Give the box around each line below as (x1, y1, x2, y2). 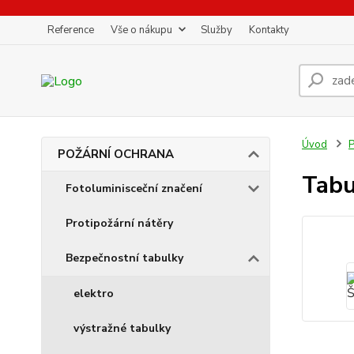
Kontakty (249, 23, 289, 37)
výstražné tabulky (73, 321, 171, 336)
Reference (47, 23, 94, 37)
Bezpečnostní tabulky (66, 250, 183, 265)
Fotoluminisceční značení (66, 181, 202, 196)
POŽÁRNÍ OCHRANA (58, 146, 174, 162)
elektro (73, 286, 114, 301)
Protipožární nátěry (66, 216, 173, 231)
